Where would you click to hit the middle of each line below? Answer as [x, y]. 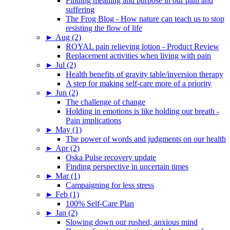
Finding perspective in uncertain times [127, 166]
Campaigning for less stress [110, 185]
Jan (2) [66, 213]
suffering [80, 9]
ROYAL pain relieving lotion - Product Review [142, 46]
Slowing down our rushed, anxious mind [132, 222]
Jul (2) [66, 65]
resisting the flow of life [104, 28]
